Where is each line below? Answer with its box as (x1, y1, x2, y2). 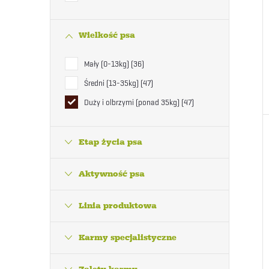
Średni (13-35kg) (84, 78, 141, 88)
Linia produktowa (79, 201, 157, 211)
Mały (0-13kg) (84, 59, 131, 68)
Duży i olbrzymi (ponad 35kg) (84, 97, 181, 107)
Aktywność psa (79, 169, 145, 179)
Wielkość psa (79, 30, 135, 40)
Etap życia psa (79, 137, 142, 147)
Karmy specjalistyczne (79, 232, 177, 243)
